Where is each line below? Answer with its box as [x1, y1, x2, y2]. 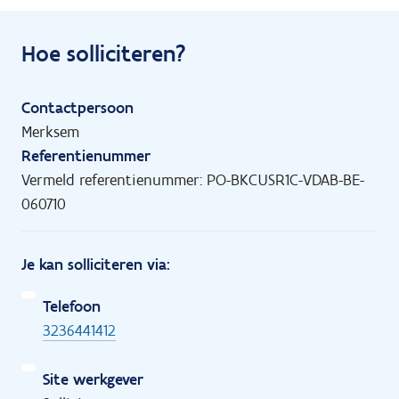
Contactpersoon [21, 97, 134, 118]
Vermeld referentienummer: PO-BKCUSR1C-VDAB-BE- [21, 169, 364, 190]
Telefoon [43, 296, 101, 316]
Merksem [21, 121, 79, 142]
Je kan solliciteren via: [21, 254, 170, 274]
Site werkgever [43, 369, 143, 389]
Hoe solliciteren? [21, 38, 186, 68]
